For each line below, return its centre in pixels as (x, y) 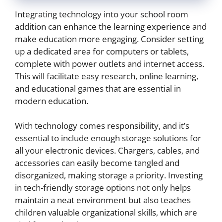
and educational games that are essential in (98, 88)
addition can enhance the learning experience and (111, 26)
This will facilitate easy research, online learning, (107, 76)
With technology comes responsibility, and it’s (102, 126)
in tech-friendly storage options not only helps (103, 188)
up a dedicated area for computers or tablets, (102, 51)
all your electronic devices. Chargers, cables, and (107, 151)
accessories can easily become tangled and (97, 163)
